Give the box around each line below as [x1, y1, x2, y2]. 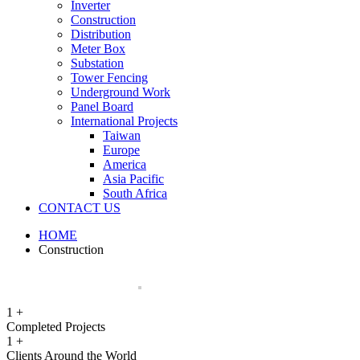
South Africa [103, 186, 167, 201]
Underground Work [71, 85, 170, 100]
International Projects [71, 114, 178, 129]
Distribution [71, 27, 131, 42]
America [103, 157, 146, 172]
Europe [103, 143, 140, 157]
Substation [71, 56, 124, 71]
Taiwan [103, 129, 141, 143]
